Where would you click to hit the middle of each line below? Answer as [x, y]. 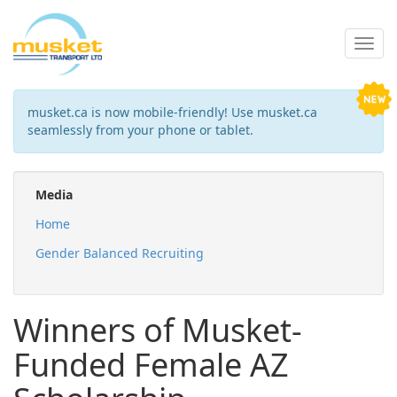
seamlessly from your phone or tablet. [140, 130]
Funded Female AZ [151, 365]
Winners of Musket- [158, 330]
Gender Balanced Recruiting [120, 253]
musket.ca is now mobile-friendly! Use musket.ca [172, 112]
